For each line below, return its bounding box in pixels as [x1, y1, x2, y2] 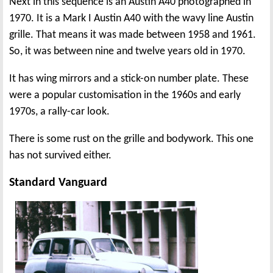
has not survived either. [9, 149, 112, 161]
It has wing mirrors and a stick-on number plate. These [9, 73, 249, 85]
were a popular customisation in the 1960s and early [9, 89, 241, 101]
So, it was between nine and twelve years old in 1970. [9, 45, 246, 57]
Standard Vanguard [9, 176, 107, 189]
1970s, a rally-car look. [9, 105, 110, 118]
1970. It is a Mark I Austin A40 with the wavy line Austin [9, 12, 253, 24]
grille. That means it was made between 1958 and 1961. [9, 29, 256, 41]
